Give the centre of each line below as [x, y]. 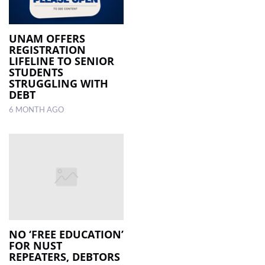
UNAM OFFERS [47, 39]
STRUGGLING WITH [59, 84]
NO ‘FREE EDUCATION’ [66, 234]
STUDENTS [36, 72]
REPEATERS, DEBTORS [64, 256]
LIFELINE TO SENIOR [62, 61]
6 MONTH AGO [36, 110]
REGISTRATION [47, 50]
